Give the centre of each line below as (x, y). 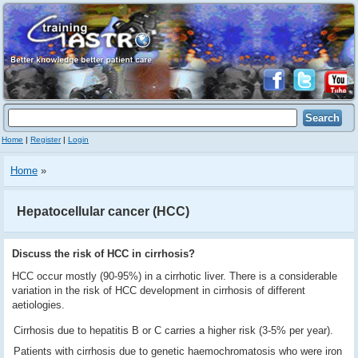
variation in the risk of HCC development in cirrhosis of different (159, 290)
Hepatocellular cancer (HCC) (103, 211)
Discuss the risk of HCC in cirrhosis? (103, 254)
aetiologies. (38, 305)
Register (46, 139)
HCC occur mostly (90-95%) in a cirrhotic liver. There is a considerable (175, 276)
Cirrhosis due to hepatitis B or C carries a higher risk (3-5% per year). (173, 330)
